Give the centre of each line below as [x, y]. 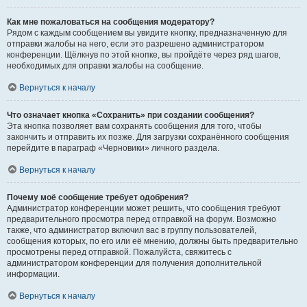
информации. [33, 274]
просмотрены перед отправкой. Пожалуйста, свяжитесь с [119, 252]
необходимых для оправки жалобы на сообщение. [105, 66]
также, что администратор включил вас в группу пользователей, [132, 230]
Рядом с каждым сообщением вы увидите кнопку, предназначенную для [147, 33]
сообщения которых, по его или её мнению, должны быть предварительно [152, 241]
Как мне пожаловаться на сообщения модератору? [111, 22]
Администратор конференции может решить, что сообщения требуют [144, 208]
